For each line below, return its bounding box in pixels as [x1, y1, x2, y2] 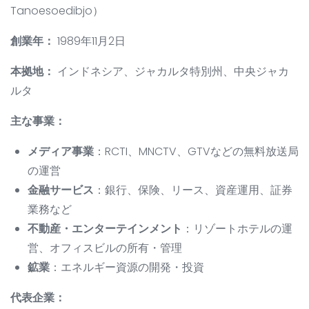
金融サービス [28, 182, 94, 199]
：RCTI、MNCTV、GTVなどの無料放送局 [94, 143, 299, 160]
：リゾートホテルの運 [182, 221, 292, 237]
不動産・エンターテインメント [28, 221, 182, 237]
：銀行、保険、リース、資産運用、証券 [94, 182, 292, 199]
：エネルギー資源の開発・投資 [50, 259, 204, 276]
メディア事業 [28, 143, 94, 160]
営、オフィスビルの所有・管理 [28, 240, 182, 257]
